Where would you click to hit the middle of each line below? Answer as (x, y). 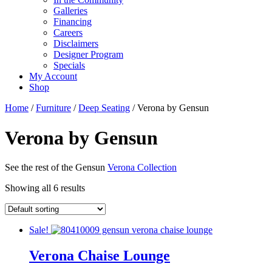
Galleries (70, 11)
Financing (73, 22)
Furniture (53, 108)
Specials (69, 66)
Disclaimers (76, 44)
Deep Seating (104, 108)
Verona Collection (142, 168)
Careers (68, 33)
